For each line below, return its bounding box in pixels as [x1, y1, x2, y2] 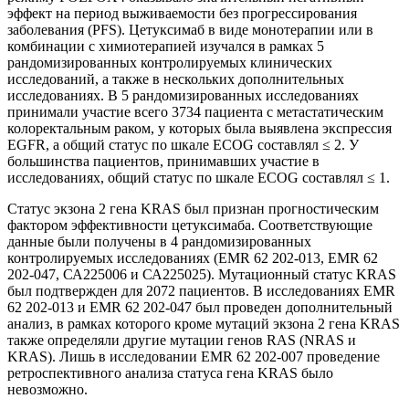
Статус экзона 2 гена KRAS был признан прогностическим [7, 201, 379, 217]
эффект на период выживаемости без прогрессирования [7, 5, 357, 22]
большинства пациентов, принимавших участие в [7, 153, 320, 170]
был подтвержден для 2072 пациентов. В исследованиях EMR [7, 283, 395, 299]
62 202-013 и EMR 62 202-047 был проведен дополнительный [7, 299, 393, 316]
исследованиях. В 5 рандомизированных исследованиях [7, 88, 359, 104]
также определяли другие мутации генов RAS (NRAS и [7, 332, 356, 349]
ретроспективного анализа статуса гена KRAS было [7, 365, 333, 382]
